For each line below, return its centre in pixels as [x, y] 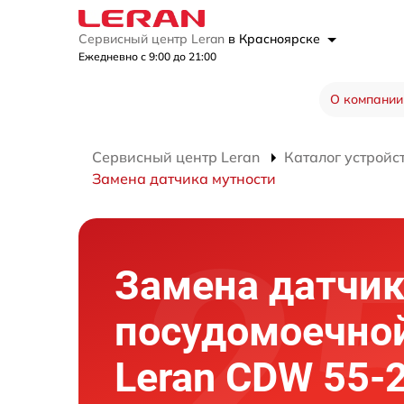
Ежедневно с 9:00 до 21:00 [147, 56]
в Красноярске [276, 38]
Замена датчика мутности [184, 178]
